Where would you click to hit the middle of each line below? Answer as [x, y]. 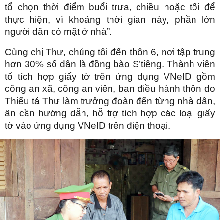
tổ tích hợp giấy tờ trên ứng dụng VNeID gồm [110, 77]
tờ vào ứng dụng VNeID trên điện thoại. [88, 126]
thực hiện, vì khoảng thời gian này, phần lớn [110, 20]
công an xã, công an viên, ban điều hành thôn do [110, 89]
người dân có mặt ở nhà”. [58, 32]
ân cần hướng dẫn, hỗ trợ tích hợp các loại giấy [110, 113]
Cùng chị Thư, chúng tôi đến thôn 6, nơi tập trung [110, 52]
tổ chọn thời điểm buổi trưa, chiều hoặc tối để [110, 7]
